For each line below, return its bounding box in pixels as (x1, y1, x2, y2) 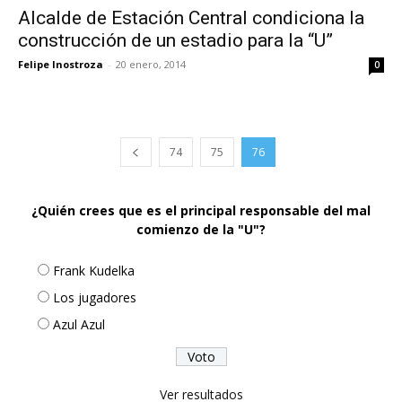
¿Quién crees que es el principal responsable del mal (31, 202, 371, 220)
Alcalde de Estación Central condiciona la (18, 7, 364, 30)
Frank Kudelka (53, 262, 135, 280)
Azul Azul (53, 316, 105, 334)
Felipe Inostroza (18, 57, 103, 72)
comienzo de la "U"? (136, 221, 266, 239)
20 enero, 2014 (116, 57, 186, 72)
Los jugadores (53, 289, 136, 307)
